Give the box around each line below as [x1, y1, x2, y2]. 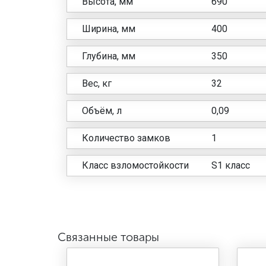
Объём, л [81, 104, 122, 116]
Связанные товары [57, 230, 159, 244]
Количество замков [81, 132, 170, 144]
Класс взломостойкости [81, 159, 189, 171]
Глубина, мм [81, 50, 135, 62]
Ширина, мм [81, 23, 135, 34]
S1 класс [211, 159, 250, 171]
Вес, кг [81, 77, 112, 89]
